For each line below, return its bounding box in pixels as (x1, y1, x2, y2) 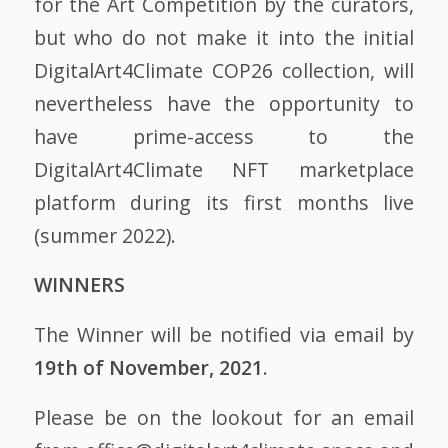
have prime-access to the (33, 122, 415, 150)
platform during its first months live (33, 188, 415, 216)
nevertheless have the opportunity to (33, 89, 415, 117)
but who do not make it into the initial (33, 23, 415, 51)
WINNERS (33, 271, 125, 299)
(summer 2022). (33, 221, 176, 249)
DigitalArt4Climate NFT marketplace (33, 155, 415, 183)
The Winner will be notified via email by (33, 320, 415, 348)
